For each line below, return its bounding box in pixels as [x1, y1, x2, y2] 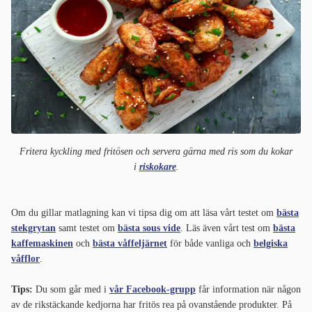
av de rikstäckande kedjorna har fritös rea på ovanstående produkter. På [11, 299, 292, 310]
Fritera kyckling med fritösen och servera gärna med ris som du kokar [19, 146, 292, 157]
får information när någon [196, 283, 301, 295]
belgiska [253, 237, 288, 249]
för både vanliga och [167, 237, 253, 249]
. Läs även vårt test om [180, 222, 273, 233]
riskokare [139, 161, 176, 172]
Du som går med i [36, 283, 109, 295]
